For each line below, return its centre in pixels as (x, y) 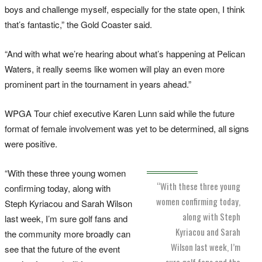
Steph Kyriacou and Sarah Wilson (68, 203)
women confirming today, (198, 201)
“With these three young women (65, 173)
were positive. (31, 143)
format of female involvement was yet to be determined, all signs (127, 128)
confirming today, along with (58, 188)
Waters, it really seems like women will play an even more (115, 68)
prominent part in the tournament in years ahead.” (98, 84)
